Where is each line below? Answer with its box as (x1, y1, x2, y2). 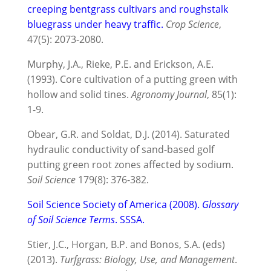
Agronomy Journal (131, 87, 207, 101)
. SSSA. (114, 212, 145, 226)
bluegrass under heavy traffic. (27, 17, 163, 31)
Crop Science (165, 17, 219, 31)
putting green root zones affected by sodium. (27, 157, 233, 171)
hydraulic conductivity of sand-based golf (27, 142, 214, 156)
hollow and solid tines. (27, 87, 131, 101)
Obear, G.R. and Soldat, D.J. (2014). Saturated (27, 127, 230, 141)
